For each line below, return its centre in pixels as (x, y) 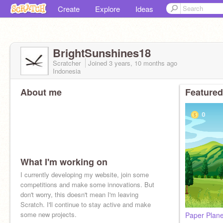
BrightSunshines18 (102, 53)
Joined (99, 63)
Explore (108, 9)
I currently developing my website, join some (85, 174)
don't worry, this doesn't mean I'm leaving (79, 194)
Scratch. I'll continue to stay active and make (86, 204)
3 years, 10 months (137, 63)
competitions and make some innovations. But (87, 184)
